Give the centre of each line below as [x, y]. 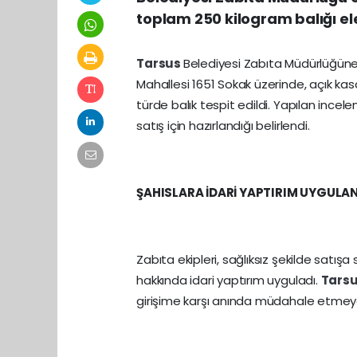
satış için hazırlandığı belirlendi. [223, 126]
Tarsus [160, 64]
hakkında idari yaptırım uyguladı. [229, 280]
